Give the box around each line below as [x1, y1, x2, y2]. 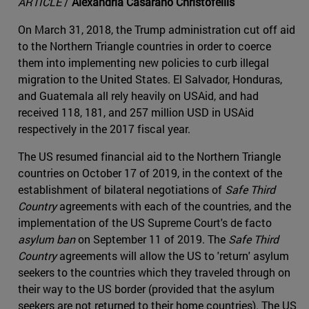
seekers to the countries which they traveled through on [18, 265, 290, 280]
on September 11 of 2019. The [75, 232, 228, 247]
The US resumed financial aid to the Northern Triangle [18, 149, 281, 164]
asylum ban [18, 232, 75, 247]
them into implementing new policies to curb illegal [18, 55, 269, 70]
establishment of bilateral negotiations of [18, 182, 225, 197]
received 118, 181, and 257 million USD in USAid [18, 105, 254, 120]
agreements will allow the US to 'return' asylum [57, 248, 289, 263]
